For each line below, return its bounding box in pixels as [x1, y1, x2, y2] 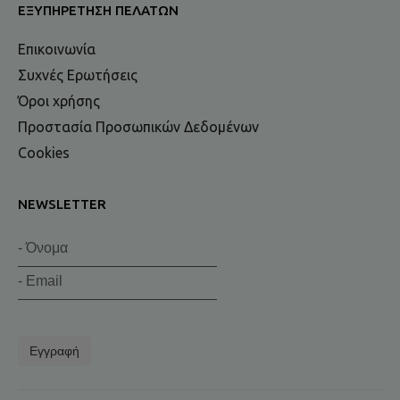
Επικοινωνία [18, 41, 96, 58]
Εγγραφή [29, 344, 79, 359]
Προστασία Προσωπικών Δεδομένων [18, 119, 259, 136]
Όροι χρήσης [18, 93, 100, 110]
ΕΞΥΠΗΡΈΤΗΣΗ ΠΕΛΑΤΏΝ [18, 3, 179, 19]
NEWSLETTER [18, 196, 106, 212]
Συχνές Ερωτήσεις [18, 67, 137, 84]
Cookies [18, 145, 70, 162]
